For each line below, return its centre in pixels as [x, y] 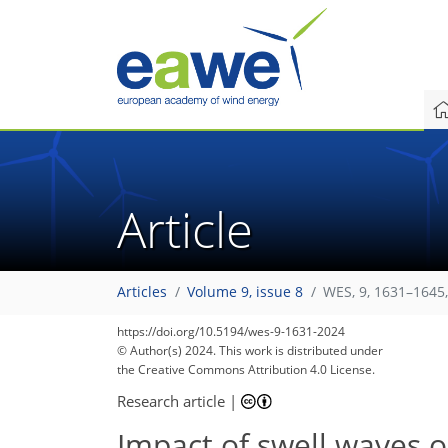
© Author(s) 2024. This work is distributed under [250, 350]
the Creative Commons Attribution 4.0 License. [246, 369]
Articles [142, 292]
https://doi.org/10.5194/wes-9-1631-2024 [231, 331]
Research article [171, 400]
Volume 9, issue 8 [245, 292]
